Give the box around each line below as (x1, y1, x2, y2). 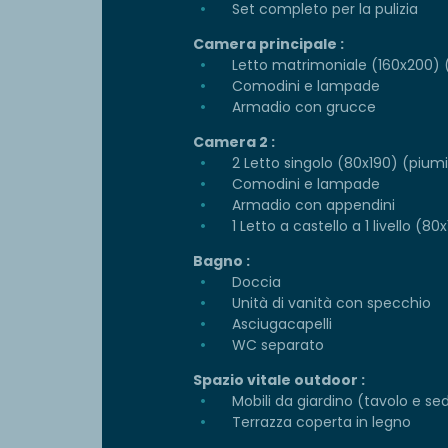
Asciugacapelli (228, 314, 332, 335)
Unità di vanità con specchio (228, 293, 431, 314)
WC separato (228, 335, 324, 356)
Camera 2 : (193, 132, 275, 153)
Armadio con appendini (228, 195, 395, 216)
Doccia (228, 272, 281, 293)
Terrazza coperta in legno (228, 412, 411, 433)
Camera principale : (193, 34, 344, 55)
